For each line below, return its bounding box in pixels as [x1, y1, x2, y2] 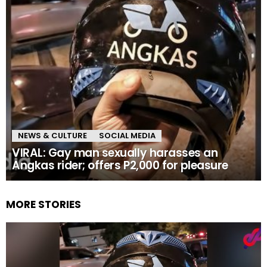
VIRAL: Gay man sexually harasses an [12, 145, 218, 162]
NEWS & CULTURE [18, 130, 87, 142]
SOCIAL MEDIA [99, 130, 156, 142]
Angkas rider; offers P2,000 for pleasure [12, 157, 228, 174]
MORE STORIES [6, 197, 81, 212]
